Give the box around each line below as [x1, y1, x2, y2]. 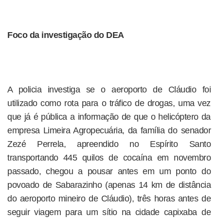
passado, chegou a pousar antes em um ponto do [7, 166, 211, 176]
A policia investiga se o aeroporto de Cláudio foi [7, 85, 211, 94]
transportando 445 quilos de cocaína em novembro [7, 153, 211, 163]
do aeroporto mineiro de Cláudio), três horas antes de [7, 194, 211, 203]
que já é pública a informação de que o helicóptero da [7, 112, 211, 122]
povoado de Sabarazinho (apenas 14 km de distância [7, 180, 211, 190]
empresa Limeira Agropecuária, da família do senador [7, 126, 211, 135]
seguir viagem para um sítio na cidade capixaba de [7, 207, 211, 217]
